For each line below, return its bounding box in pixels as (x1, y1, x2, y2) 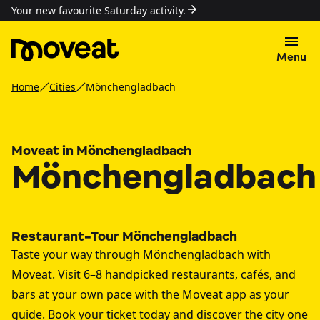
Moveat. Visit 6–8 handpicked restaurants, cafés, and (11, 266, 296, 282)
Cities (49, 80, 76, 94)
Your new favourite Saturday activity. (11, 4, 186, 17)
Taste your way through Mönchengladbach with (11, 246, 271, 262)
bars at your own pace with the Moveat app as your (11, 286, 289, 302)
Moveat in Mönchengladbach (11, 143, 191, 159)
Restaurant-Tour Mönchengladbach (11, 229, 237, 244)
